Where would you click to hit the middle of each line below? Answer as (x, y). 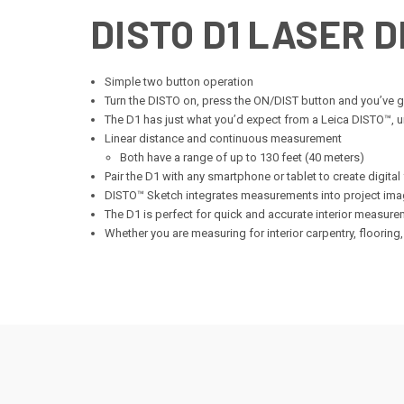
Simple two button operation (179, 81)
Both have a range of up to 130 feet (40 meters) (242, 157)
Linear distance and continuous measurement (224, 138)
